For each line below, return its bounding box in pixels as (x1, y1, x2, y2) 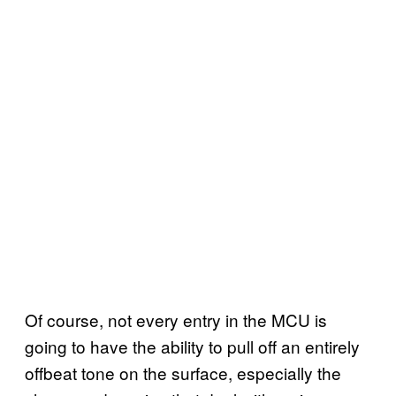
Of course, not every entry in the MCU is (25, 307, 327, 331)
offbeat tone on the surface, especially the (25, 360, 341, 385)
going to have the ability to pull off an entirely (25, 333, 360, 358)
